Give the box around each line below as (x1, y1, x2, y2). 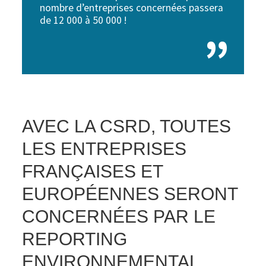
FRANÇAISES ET (22, 161, 163, 182)
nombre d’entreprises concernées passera (40, 1, 224, 15)
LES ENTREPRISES (22, 138, 187, 159)
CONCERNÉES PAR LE (22, 206, 216, 227)
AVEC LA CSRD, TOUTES (22, 116, 232, 137)
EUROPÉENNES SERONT (22, 183, 238, 204)
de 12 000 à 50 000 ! (40, 14, 127, 27)
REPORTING (22, 229, 128, 249)
